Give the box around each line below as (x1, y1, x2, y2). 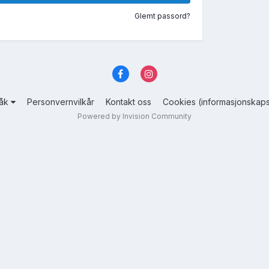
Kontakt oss (106, 97, 151, 107)
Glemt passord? (134, 11, 190, 20)
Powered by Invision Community (77, 112, 192, 121)
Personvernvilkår (27, 97, 94, 107)
